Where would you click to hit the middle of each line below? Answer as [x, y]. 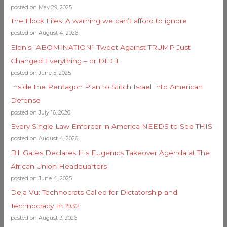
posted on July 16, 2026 [41, 113]
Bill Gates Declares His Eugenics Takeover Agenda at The [110, 152]
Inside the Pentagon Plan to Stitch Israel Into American [107, 87]
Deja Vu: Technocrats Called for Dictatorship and [94, 192]
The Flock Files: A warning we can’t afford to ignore [99, 21]
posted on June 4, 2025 [42, 178]
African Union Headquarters [59, 166]
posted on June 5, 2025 [41, 73]
